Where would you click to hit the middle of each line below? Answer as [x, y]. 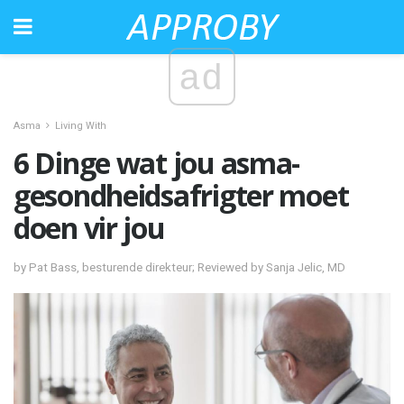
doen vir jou [89, 228]
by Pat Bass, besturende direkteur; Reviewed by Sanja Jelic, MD [179, 267]
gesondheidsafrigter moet [181, 195]
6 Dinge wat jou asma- [157, 163]
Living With [81, 126]
